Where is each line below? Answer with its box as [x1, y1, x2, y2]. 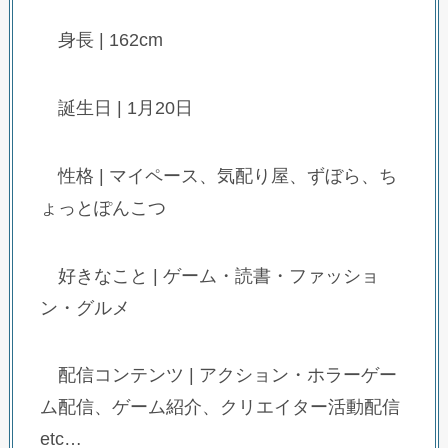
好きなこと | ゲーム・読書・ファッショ [39, 265, 379, 286]
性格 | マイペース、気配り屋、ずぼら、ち [39, 165, 397, 186]
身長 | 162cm [39, 30, 163, 51]
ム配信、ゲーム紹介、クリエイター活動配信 [39, 397, 400, 418]
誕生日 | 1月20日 [39, 97, 193, 118]
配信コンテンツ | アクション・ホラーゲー [39, 365, 397, 386]
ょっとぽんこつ [39, 197, 166, 218]
